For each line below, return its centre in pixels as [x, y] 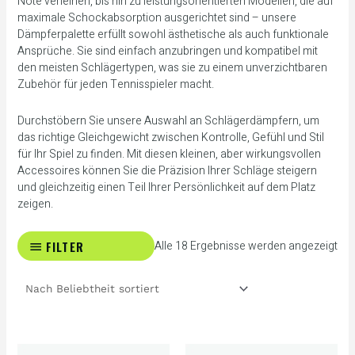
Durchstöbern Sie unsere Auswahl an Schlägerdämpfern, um [168, 120]
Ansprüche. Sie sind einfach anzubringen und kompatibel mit [167, 52]
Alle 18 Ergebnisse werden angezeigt [246, 246]
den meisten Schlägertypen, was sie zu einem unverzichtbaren [172, 68]
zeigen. [35, 204]
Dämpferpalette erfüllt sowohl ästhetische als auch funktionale [173, 35]
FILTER [65, 246]
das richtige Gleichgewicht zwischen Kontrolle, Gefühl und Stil [170, 137]
